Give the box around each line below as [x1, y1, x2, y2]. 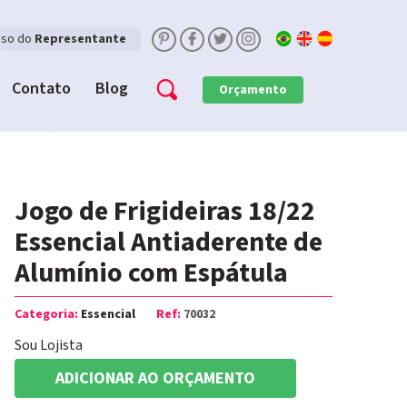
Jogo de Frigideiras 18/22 [15, 194, 315, 230]
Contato [12, 78, 71, 99]
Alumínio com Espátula [15, 255, 288, 292]
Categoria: [15, 306, 81, 323]
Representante [35, 31, 126, 47]
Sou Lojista [15, 336, 83, 355]
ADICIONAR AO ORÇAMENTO [55, 368, 255, 389]
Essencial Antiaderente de [15, 224, 323, 261]
